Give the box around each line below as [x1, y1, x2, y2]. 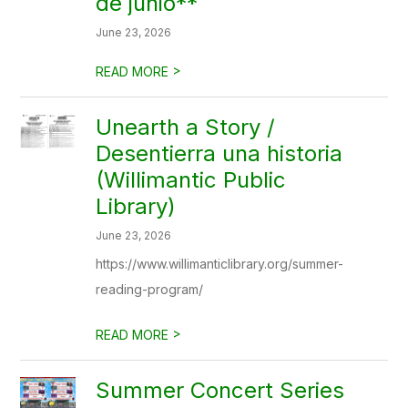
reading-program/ [96, 281, 204, 297]
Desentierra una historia [96, 140, 343, 167]
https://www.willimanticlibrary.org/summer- [96, 256, 344, 271]
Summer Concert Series [96, 377, 345, 403]
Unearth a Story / [96, 114, 276, 140]
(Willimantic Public [96, 167, 287, 193]
